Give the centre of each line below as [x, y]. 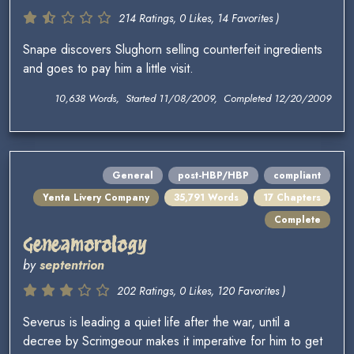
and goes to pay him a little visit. [108, 69]
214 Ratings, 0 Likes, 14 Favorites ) [199, 19]
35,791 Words [206, 198]
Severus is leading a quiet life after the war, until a [156, 322]
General [133, 176]
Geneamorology [85, 245]
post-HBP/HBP [213, 176]
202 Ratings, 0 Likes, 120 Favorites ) [201, 291]
